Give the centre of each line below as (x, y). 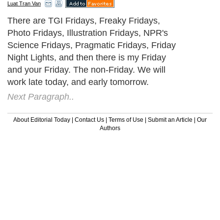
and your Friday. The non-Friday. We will (86, 69)
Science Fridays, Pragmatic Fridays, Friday (92, 45)
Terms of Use (126, 120)
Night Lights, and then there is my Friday (87, 57)
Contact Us (89, 120)
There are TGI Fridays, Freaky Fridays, (84, 20)
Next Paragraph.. (41, 96)
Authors (110, 128)
